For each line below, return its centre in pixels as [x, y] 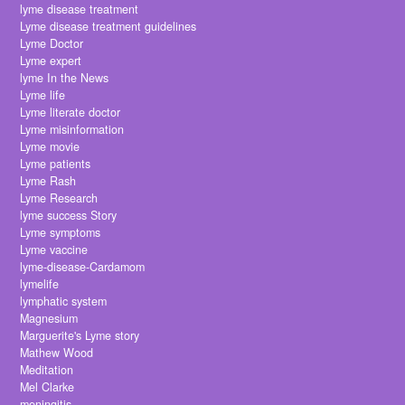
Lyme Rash [48, 181]
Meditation [47, 370]
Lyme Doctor [52, 44]
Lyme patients [56, 164]
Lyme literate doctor [71, 113]
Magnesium [49, 319]
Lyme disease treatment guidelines [108, 27]
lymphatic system [64, 301]
